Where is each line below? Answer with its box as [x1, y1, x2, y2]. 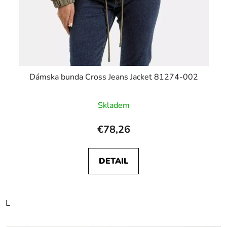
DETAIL [99, 155, 128, 167]
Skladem [97, 99, 130, 111]
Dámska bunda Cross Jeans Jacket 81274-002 [29, 71, 198, 83]
